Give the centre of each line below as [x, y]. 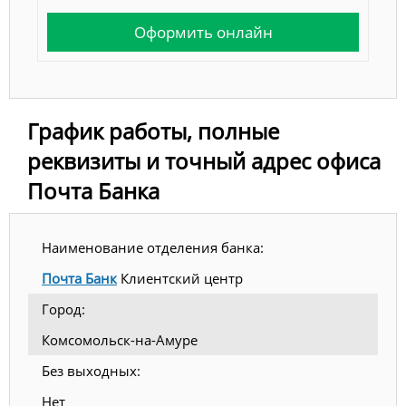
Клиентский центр [180, 279]
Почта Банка [93, 191]
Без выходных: [91, 371]
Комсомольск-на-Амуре [120, 340]
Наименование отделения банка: [153, 248]
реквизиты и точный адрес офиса [204, 161]
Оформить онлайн [203, 32]
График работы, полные [153, 131]
